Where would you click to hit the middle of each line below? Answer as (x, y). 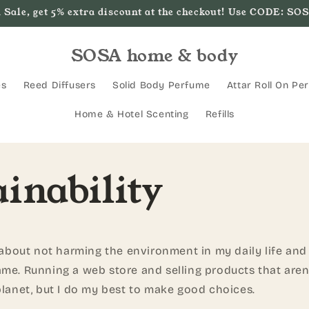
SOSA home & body (154, 56)
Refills (220, 114)
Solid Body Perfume (161, 85)
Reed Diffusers (59, 85)
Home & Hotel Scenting (132, 114)
